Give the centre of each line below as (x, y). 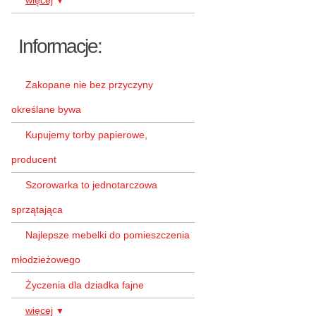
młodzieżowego (46, 260)
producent (34, 159)
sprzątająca (37, 209)
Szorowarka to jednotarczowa (91, 185)
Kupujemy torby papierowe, (86, 135)
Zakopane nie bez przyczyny (89, 85)
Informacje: (60, 46)
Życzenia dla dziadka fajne (85, 285)
